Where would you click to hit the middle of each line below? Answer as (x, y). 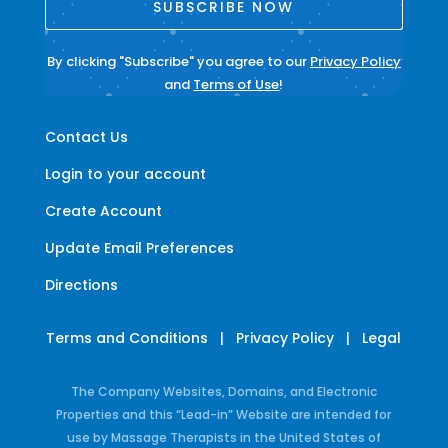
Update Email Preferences (139, 247)
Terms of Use (236, 84)
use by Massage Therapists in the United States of (223, 437)
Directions (81, 284)
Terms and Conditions (127, 337)
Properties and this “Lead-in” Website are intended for (224, 414)
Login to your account (125, 173)
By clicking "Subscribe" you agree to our (178, 61)
